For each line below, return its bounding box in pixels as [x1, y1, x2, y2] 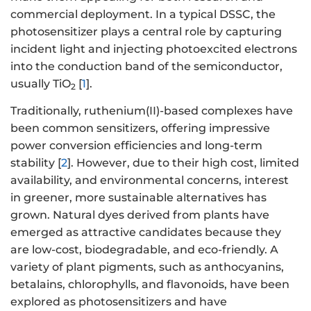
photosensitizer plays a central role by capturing [10, 24, 282, 38]
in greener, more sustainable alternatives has [10, 190, 267, 204]
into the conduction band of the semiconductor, [10, 59, 283, 73]
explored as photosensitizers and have [10, 294, 227, 308]
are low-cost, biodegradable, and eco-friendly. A [10, 242, 278, 256]
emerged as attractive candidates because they [10, 225, 281, 239]
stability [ [10, 155, 61, 169]
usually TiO [10, 76, 71, 90]
